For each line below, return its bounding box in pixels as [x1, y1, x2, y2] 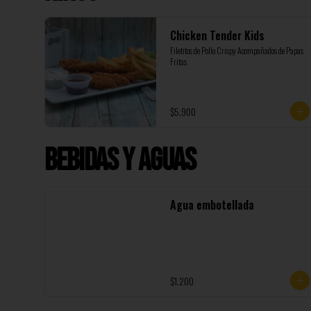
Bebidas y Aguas [44, 142, 196, 180]
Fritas [170, 56, 187, 67]
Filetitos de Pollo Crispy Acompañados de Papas [170, 44, 303, 56]
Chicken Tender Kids [170, 27, 264, 44]
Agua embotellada [170, 196, 254, 213]
